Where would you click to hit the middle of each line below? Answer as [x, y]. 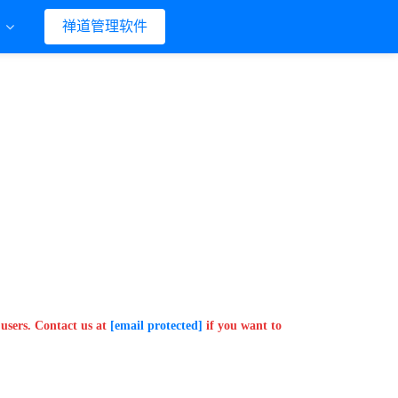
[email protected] [156, 326]
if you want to [242, 326]
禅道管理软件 [105, 26]
